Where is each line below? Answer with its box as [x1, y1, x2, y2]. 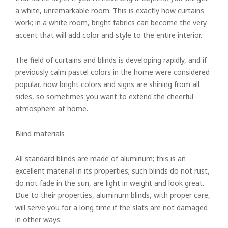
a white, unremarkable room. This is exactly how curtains [15, 6, 204, 15]
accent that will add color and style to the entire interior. [15, 30, 202, 40]
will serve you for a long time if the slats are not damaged [15, 203, 208, 212]
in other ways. [15, 215, 62, 224]
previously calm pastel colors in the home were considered [15, 67, 210, 77]
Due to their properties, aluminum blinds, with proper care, [15, 190, 210, 200]
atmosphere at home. [15, 104, 88, 113]
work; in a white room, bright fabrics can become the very [15, 18, 207, 27]
